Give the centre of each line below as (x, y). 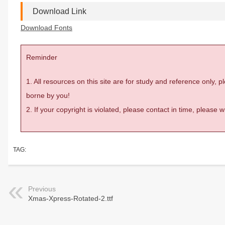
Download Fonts (46, 28)
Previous (42, 189)
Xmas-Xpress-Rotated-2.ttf (71, 198)
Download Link (60, 11)
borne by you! (48, 95)
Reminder (42, 57)
